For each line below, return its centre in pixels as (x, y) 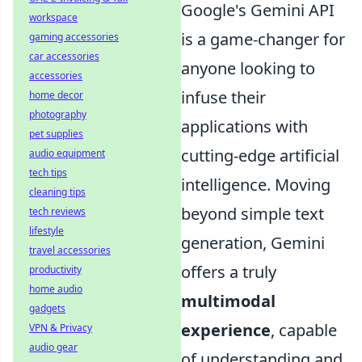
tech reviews (57, 211)
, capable (304, 330)
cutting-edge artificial (260, 155)
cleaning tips (57, 192)
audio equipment (67, 153)
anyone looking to (248, 68)
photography (58, 114)
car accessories (64, 56)
